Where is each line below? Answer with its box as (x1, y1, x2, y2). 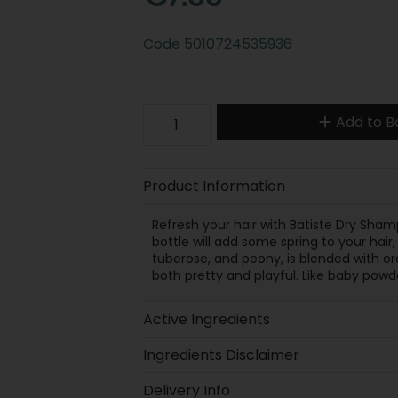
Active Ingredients (142, 308, 270, 330)
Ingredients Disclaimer (142, 344, 299, 365)
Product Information (142, 175, 285, 196)
